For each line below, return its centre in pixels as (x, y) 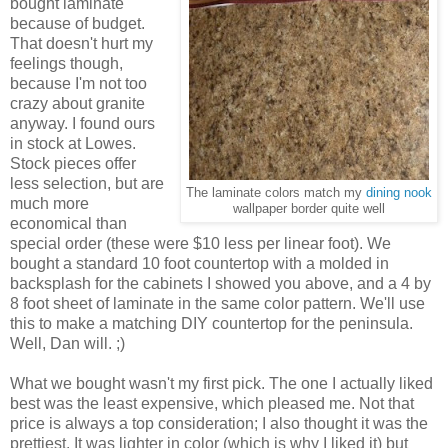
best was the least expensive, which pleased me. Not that (212, 404)
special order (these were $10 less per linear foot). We (200, 244)
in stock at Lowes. (73, 144)
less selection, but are (87, 184)
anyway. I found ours (82, 124)
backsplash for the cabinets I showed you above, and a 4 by (220, 284)
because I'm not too (78, 84)
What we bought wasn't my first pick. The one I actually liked (221, 384)
